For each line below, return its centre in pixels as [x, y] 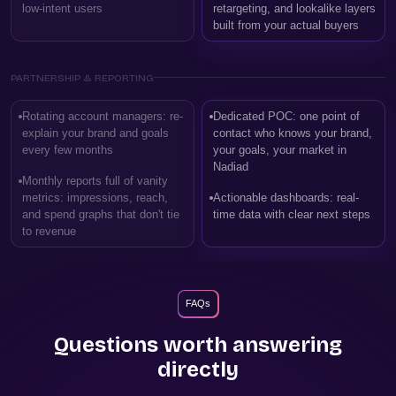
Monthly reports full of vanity [95, 180]
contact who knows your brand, [293, 133]
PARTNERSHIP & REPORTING [82, 77]
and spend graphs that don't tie [101, 214]
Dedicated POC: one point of [286, 116]
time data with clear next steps [292, 214]
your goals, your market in [280, 149]
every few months [68, 149]
